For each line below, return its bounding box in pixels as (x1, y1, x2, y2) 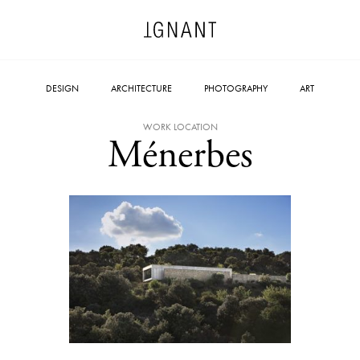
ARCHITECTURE (111, 82, 172, 95)
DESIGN (46, 82, 79, 95)
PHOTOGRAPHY (204, 82, 268, 95)
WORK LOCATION (142, 121, 218, 133)
